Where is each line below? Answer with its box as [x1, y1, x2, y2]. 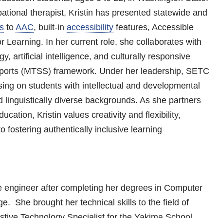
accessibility [66, 22, 113, 32]
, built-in [33, 22, 67, 32]
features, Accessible [113, 22, 194, 32]
